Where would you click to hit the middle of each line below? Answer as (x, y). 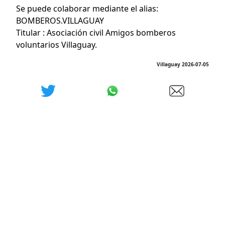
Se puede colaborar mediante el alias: (87, 8)
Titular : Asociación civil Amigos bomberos (96, 32)
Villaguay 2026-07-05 (183, 64)
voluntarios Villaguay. (57, 44)
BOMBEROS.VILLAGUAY (60, 20)
